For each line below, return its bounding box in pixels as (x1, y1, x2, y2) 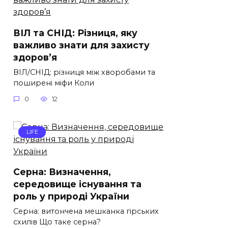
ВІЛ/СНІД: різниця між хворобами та (13, 67, 155, 77)
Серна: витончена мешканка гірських (13, 206, 159, 216)
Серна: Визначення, (13, 166, 111, 177)
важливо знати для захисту (13, 39, 150, 50)
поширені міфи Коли (13, 78, 94, 88)
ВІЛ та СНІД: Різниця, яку (13, 27, 137, 38)
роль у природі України (13, 190, 129, 202)
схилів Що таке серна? (13, 217, 101, 226)
